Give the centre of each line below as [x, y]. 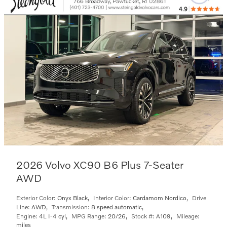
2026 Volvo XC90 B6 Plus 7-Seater [100, 164]
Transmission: [71, 207]
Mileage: [188, 216]
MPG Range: [89, 216]
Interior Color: [112, 198]
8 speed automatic [117, 207]
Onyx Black [72, 198]
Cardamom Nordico [160, 198]
